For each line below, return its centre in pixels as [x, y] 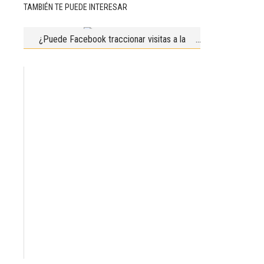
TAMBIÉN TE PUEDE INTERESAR [75, 7]
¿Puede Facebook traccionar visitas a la [112, 39]
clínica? [112, 57]
